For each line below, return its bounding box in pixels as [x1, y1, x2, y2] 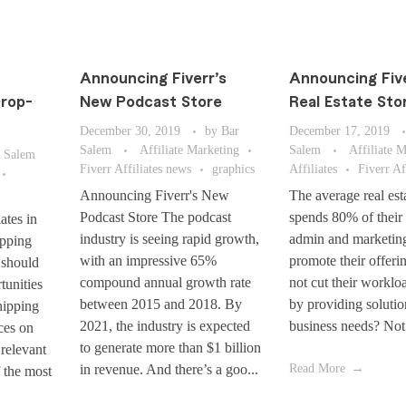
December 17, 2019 [289, 123, 391, 138]
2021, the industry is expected [79, 318, 250, 334]
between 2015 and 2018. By [79, 296, 242, 313]
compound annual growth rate [79, 275, 251, 291]
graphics [211, 161, 255, 176]
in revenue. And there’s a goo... [79, 362, 258, 378]
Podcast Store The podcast [79, 209, 231, 226]
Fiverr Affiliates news [79, 161, 191, 176]
